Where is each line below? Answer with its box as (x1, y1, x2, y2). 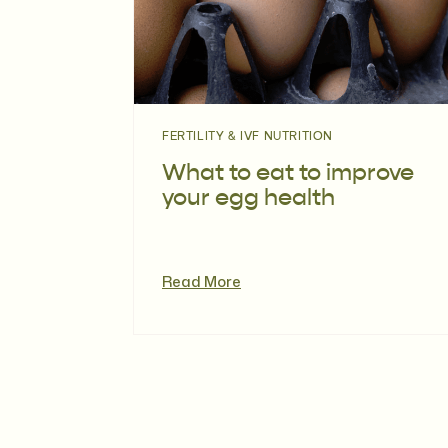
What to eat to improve (162, 162, 414, 185)
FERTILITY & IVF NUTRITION (162, 131, 333, 143)
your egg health (162, 187, 335, 210)
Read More (162, 271, 241, 292)
